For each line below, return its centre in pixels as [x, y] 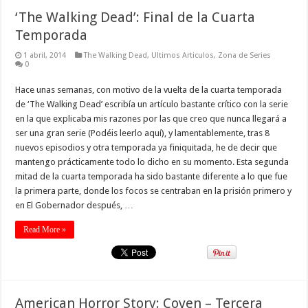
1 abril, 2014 [45, 56]
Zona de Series [245, 56]
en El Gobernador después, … [75, 206]
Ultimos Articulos [183, 56]
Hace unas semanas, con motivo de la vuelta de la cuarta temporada [149, 90]
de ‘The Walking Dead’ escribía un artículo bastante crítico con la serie [152, 104]
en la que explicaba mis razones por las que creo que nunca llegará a [151, 119]
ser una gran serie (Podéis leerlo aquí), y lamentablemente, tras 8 [143, 133]
